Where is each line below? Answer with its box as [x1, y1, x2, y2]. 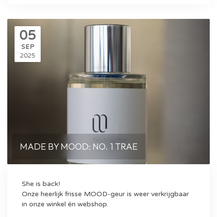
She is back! [22, 180, 60, 188]
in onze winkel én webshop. [22, 200, 108, 208]
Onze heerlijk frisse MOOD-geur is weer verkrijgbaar [22, 190, 189, 198]
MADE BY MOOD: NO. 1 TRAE [20, 141, 138, 152]
